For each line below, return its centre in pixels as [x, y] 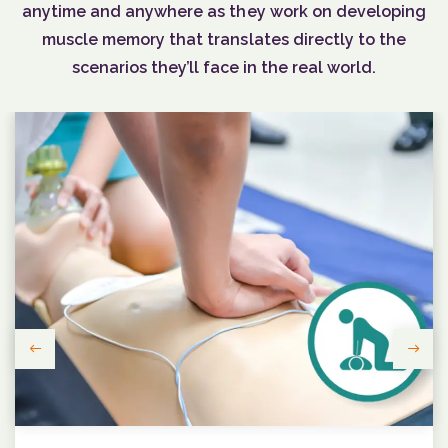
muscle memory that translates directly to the [224, 40]
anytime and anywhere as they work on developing [224, 12]
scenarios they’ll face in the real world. [224, 68]
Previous [65, 362]
